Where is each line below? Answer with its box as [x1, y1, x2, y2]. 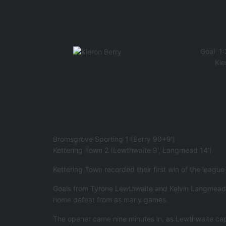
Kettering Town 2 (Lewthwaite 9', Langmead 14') [53, 146, 212, 155]
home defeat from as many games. [53, 195, 168, 204]
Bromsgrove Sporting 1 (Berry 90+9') [53, 135, 176, 144]
